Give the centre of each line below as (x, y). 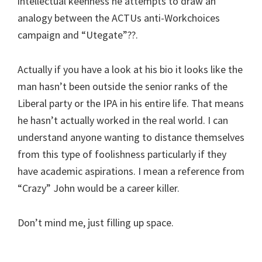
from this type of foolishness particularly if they (122, 154)
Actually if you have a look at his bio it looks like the (130, 69)
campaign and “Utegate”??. (78, 35)
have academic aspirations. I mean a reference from (131, 171)
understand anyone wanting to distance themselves (131, 137)
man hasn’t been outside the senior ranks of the (123, 86)
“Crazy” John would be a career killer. (99, 188)
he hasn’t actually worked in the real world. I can (123, 120)
